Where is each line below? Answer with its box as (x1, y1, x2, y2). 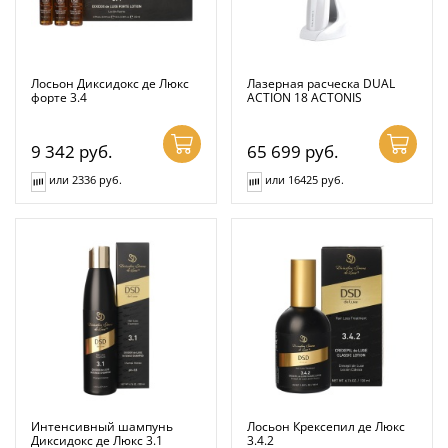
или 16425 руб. (265, 171, 344, 187)
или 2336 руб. (49, 171, 122, 187)
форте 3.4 (31, 88, 87, 105)
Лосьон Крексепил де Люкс (247, 417, 405, 434)
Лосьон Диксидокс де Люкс (31, 74, 189, 91)
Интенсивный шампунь (31, 417, 173, 434)
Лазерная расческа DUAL (247, 74, 395, 91)
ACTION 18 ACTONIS (247, 88, 362, 105)
